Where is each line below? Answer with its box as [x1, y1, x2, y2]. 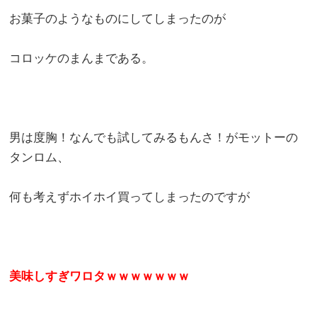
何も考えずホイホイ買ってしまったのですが [9, 190, 250, 204]
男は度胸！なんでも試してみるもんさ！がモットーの [9, 130, 299, 144]
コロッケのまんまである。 [9, 51, 154, 65]
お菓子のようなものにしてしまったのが [9, 11, 226, 25]
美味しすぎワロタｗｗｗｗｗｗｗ [9, 269, 190, 283]
